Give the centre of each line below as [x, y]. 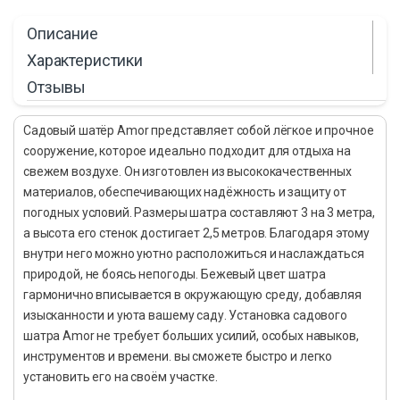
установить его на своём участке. [121, 377]
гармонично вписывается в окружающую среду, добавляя [192, 295]
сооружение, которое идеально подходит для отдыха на [187, 151]
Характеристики [85, 60]
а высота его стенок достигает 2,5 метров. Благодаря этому [197, 233]
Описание [62, 33]
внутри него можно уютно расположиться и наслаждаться [194, 254]
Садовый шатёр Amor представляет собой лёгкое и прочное [199, 131]
